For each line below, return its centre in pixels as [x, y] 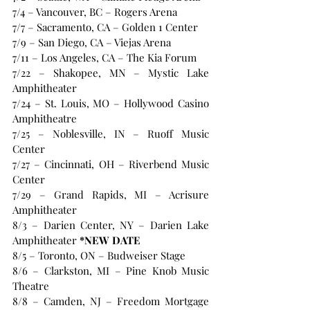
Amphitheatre [45, 119]
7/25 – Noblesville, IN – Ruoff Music [111, 134]
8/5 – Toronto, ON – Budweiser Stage [99, 256]
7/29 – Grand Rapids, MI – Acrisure [111, 195]
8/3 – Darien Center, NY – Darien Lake [111, 225]
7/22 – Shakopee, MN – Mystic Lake [111, 73]
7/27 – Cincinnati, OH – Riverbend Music [111, 164]
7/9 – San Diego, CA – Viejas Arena [92, 43]
